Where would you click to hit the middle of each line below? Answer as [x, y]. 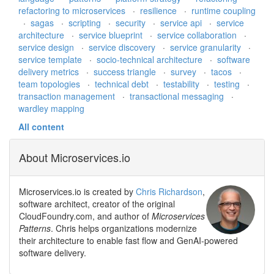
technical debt [123, 83]
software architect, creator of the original [97, 203]
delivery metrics [50, 71]
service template [51, 59]
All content [41, 126]
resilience [160, 10]
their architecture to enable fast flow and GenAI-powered [128, 240]
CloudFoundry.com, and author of [85, 216]
